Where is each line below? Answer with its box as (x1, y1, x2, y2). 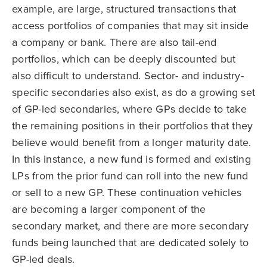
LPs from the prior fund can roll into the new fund (12, 168, 249, 184)
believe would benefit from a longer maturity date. (12, 135, 252, 151)
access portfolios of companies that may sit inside (12, 18, 249, 34)
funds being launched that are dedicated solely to (12, 235, 249, 251)
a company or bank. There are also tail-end (12, 35, 217, 51)
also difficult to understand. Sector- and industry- (12, 68, 244, 84)
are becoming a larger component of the (12, 201, 206, 218)
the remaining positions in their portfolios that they (12, 118, 253, 134)
